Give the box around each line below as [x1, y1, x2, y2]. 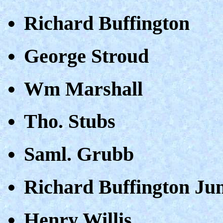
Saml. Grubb [24, 143, 134, 166]
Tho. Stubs [24, 110, 115, 133]
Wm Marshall [24, 77, 143, 100]
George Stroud [24, 44, 149, 67]
